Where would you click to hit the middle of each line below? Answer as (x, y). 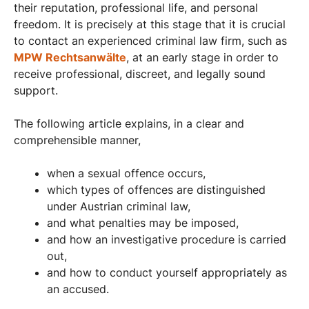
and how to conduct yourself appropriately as (167, 272)
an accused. (78, 289)
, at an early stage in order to (202, 57)
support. (36, 90)
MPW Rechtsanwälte (70, 57)
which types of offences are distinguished (156, 189)
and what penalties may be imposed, (143, 222)
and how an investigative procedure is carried (167, 239)
